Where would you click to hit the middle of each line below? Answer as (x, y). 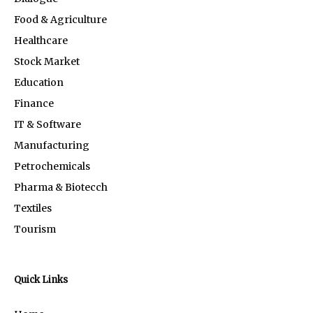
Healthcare (41, 40)
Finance (34, 103)
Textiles (33, 208)
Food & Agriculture (60, 19)
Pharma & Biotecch (61, 187)
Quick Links (41, 279)
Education (39, 82)
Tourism (35, 229)
